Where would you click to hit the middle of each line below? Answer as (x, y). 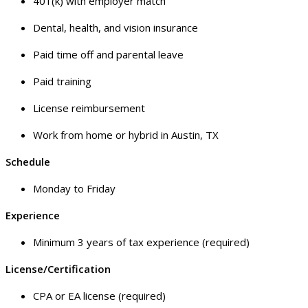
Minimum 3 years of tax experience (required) (141, 242)
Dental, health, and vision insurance (115, 28)
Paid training (62, 81)
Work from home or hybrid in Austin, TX (126, 135)
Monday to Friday (74, 189)
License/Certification (58, 269)
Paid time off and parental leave (108, 55)
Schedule (28, 162)
